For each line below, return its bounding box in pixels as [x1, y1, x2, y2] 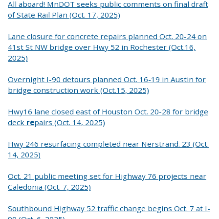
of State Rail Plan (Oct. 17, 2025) [8, 9, 120, 20]
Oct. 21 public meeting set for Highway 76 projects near [8, 171, 206, 181]
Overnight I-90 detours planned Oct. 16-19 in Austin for [8, 74, 206, 84]
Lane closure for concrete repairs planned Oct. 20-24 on [8, 31, 207, 41]
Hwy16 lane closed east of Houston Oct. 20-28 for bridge [8, 106, 208, 116]
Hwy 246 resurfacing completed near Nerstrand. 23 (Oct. [8, 138, 209, 149]
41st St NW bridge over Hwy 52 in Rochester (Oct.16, [8, 42, 196, 52]
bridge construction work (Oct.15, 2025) [8, 85, 149, 95]
